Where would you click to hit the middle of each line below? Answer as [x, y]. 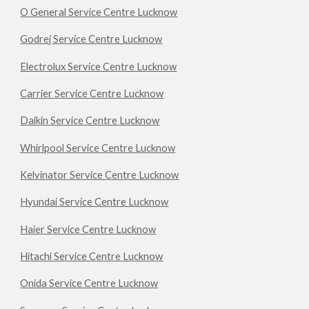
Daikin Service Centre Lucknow [90, 121]
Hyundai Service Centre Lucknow [94, 202]
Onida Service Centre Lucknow [89, 283]
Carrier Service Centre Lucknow [92, 94]
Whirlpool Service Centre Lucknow [98, 148]
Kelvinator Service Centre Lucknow [100, 175]
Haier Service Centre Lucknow [88, 229]
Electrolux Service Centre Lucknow [99, 66]
